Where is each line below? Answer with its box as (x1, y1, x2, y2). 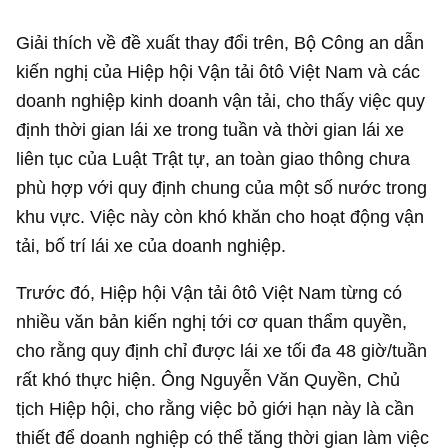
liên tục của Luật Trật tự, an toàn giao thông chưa (16, 147, 411, 169)
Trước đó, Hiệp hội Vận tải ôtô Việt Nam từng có (16, 281, 403, 303)
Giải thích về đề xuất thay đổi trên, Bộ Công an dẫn (16, 31, 425, 53)
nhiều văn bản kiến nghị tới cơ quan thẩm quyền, (16, 310, 408, 332)
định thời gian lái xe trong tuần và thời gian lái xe (16, 118, 405, 140)
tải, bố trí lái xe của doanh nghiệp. (16, 234, 287, 256)
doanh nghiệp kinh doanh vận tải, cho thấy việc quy (16, 89, 426, 111)
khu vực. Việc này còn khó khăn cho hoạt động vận (16, 205, 425, 227)
